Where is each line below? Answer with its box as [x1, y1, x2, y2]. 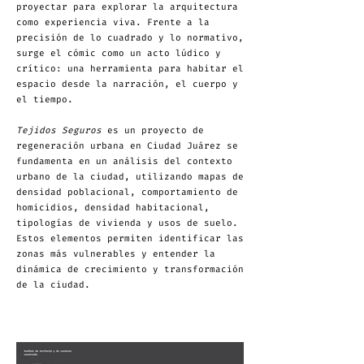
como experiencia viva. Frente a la [16, 16, 210, 28]
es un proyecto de [102, 124, 204, 136]
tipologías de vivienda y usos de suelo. [16, 217, 238, 229]
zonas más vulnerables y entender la [16, 248, 215, 260]
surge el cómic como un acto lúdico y [16, 47, 221, 59]
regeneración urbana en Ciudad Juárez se [16, 140, 238, 152]
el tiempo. [16, 93, 73, 106]
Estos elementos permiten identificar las [16, 232, 244, 245]
